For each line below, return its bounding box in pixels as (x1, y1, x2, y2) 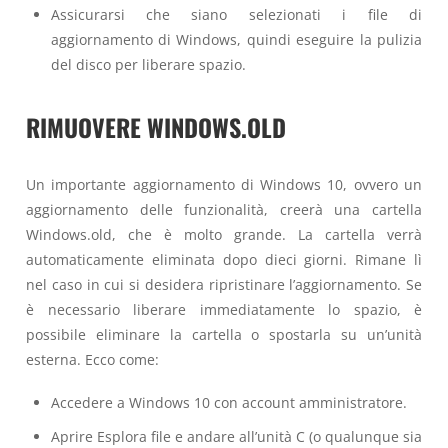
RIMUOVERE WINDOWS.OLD (26, 109, 286, 146)
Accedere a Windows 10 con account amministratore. (50, 392, 407, 412)
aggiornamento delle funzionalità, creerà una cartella (26, 200, 422, 220)
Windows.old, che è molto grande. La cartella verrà (26, 225, 422, 245)
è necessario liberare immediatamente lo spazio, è (26, 300, 422, 320)
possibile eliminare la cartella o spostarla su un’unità (26, 325, 422, 345)
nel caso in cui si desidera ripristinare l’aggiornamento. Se (26, 275, 422, 295)
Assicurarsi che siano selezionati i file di (50, 5, 422, 25)
